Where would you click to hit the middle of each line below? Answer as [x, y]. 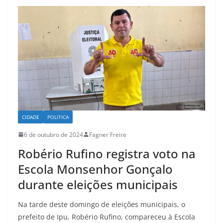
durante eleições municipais [98, 184]
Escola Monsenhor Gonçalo [95, 169]
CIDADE [31, 117]
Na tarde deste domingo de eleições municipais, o [102, 204]
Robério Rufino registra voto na [107, 153]
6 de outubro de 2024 [54, 134]
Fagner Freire [108, 134]
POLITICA [58, 117]
